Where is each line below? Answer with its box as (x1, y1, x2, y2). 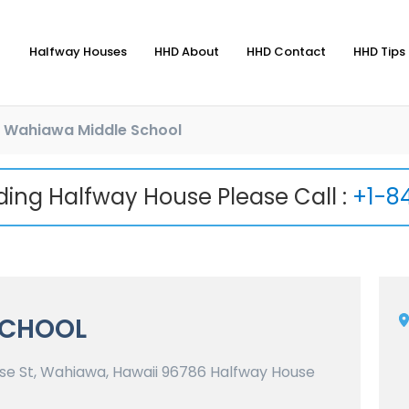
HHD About (154, 43, 219, 61)
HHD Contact (246, 43, 326, 61)
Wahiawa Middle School (4, 119, 182, 141)
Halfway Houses (29, 43, 127, 61)
